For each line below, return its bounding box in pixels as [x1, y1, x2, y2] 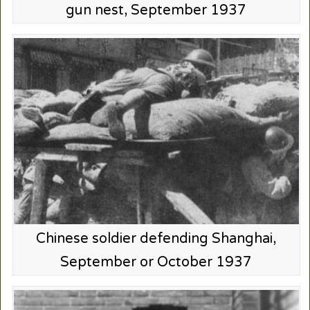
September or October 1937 [60, 253, 253, 271]
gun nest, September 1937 [66, 2, 247, 19]
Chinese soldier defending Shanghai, [36, 230, 277, 247]
